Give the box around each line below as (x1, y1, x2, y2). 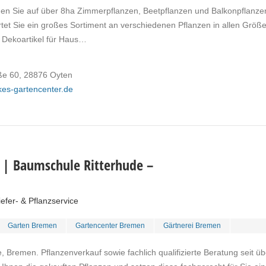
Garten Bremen (8, 221, 57, 230)
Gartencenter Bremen (75, 221, 145, 230)
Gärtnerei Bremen (163, 221, 221, 230)
